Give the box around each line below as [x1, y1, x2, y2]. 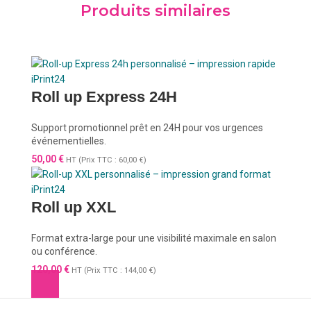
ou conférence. [31, 245, 98, 257]
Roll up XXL [31, 198, 117, 216]
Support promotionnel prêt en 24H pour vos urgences [31, 121, 264, 133]
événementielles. [31, 135, 107, 146]
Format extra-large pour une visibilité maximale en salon [31, 232, 277, 244]
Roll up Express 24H [31, 87, 178, 106]
